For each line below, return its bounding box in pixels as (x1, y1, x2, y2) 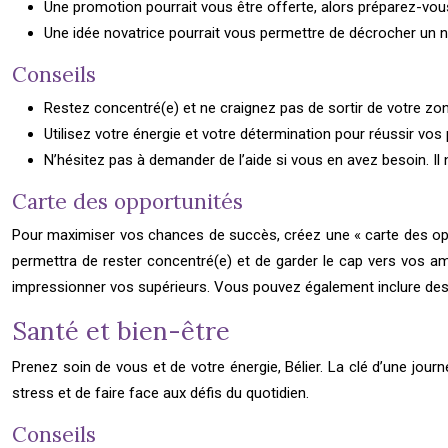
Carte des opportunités (12, 188, 243, 215)
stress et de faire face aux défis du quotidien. (12, 384, 309, 402)
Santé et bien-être (12, 315, 230, 347)
